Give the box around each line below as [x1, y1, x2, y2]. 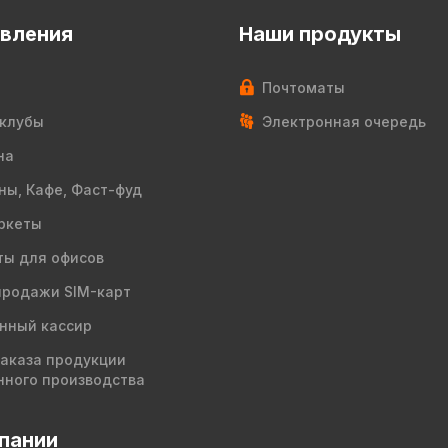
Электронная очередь [262, 113, 426, 130]
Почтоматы [262, 79, 345, 96]
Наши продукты [239, 22, 401, 46]
